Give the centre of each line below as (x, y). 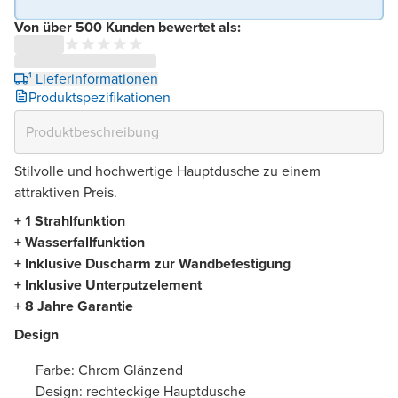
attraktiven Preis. (66, 192)
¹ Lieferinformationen (93, 78)
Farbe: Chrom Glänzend (109, 370)
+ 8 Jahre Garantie (74, 306)
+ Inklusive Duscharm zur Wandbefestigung (152, 263)
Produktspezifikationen (99, 97)
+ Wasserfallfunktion (80, 242)
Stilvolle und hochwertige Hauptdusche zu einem (167, 171)
